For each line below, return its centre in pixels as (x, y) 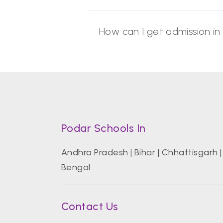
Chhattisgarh (190, 152)
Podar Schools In (103, 128)
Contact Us (90, 206)
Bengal (76, 167)
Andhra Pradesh (95, 152)
